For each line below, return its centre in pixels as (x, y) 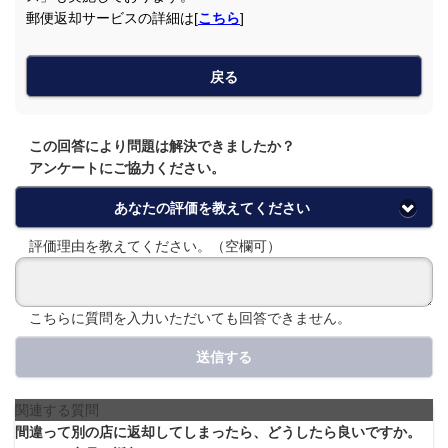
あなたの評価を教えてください (211, 207)
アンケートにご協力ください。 (120, 168)
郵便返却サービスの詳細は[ (112, 18)
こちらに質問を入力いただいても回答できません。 (183, 317)
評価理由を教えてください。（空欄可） (148, 245)
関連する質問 (57, 409)
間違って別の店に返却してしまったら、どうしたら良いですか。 (218, 431)
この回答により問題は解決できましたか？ (155, 146)
